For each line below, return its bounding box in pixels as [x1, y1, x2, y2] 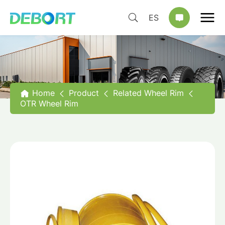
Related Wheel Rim [113, 87, 184, 99]
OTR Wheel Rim [20, 98, 78, 109]
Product [69, 87, 99, 99]
